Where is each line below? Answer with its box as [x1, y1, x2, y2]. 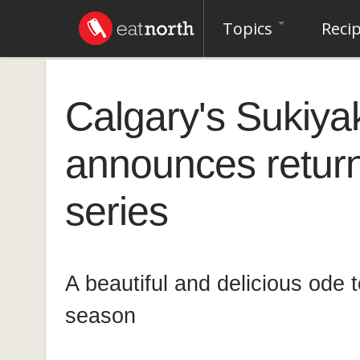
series [65, 189, 168, 234]
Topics [223, 18, 276, 39]
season [65, 304, 136, 329]
